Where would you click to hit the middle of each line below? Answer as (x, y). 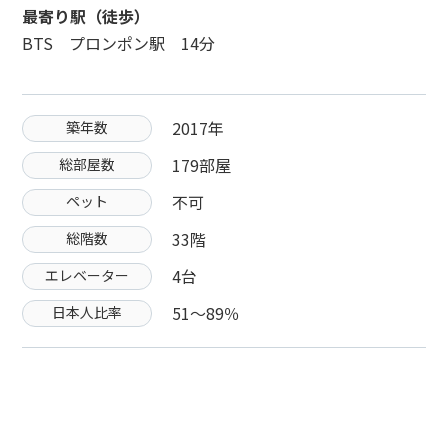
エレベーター (87, 275)
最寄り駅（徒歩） (86, 16)
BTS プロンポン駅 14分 (119, 43)
